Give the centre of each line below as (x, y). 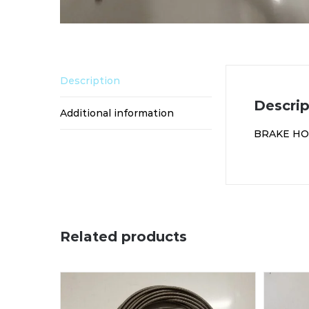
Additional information (117, 113)
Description (90, 80)
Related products (123, 236)
